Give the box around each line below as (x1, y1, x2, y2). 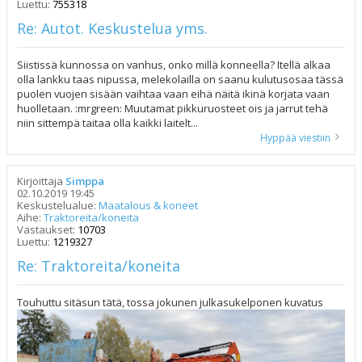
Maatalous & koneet (99, 198, 198, 213)
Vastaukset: (17, 222, 78, 238)
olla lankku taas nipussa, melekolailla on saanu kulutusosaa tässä (17, 72, 343, 87)
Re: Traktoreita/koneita (17, 256, 180, 276)
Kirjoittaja (17, 174, 65, 189)
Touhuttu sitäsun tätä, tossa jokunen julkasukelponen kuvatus (17, 295, 323, 310)
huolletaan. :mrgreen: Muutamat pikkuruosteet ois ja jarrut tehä (17, 101, 328, 116)
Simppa (65, 174, 104, 189)
